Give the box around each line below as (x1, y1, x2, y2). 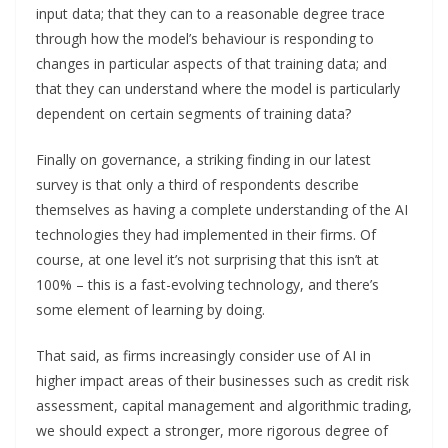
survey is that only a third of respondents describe (36, 174, 359, 194)
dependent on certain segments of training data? (36, 103, 351, 123)
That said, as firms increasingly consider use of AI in (36, 345, 371, 365)
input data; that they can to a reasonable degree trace (36, 3, 385, 23)
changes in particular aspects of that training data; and (36, 53, 387, 73)
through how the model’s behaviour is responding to (36, 28, 374, 48)
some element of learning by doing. (36, 299, 265, 319)
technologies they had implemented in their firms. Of (36, 224, 376, 244)
